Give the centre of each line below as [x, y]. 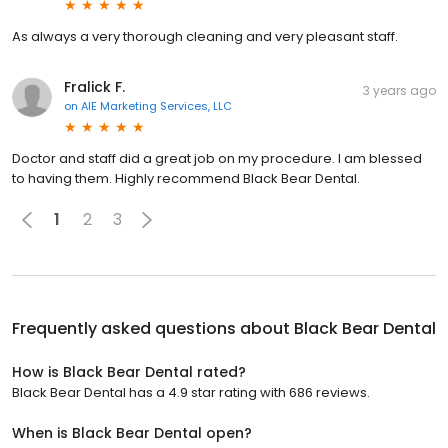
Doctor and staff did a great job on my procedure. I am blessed [217, 158]
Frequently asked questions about [153, 328]
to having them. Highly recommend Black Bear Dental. [186, 178]
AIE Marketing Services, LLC [156, 105]
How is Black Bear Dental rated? [129, 371]
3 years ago [399, 90]
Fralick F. [94, 86]
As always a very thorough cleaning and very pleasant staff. [205, 36]
